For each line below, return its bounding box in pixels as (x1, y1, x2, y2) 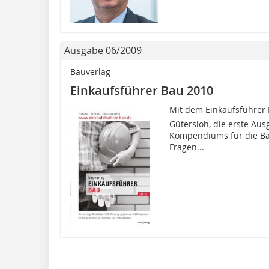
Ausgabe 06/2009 (64, 44, 142, 58)
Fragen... (169, 141, 204, 153)
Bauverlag (70, 66, 110, 78)
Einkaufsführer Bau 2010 (70, 82, 213, 99)
